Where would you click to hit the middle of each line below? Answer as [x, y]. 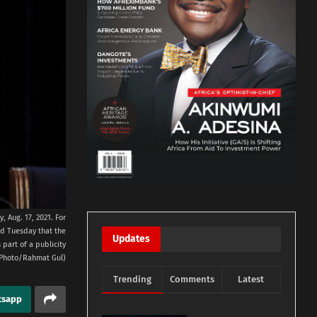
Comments [192, 279]
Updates [132, 239]
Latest [251, 279]
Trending [132, 279]
